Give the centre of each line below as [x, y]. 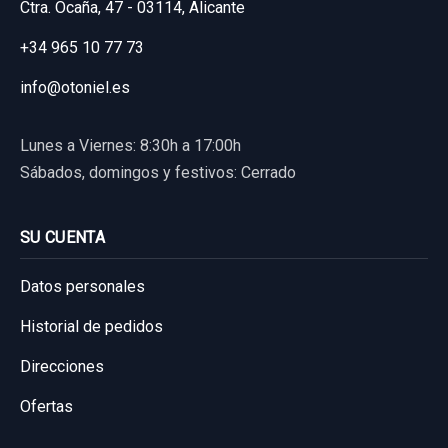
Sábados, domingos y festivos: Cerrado [158, 172]
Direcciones [62, 366]
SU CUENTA [62, 237]
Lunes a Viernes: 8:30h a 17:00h [130, 145]
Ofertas [46, 406]
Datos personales [82, 286]
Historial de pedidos [91, 326]
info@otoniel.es [75, 87]
